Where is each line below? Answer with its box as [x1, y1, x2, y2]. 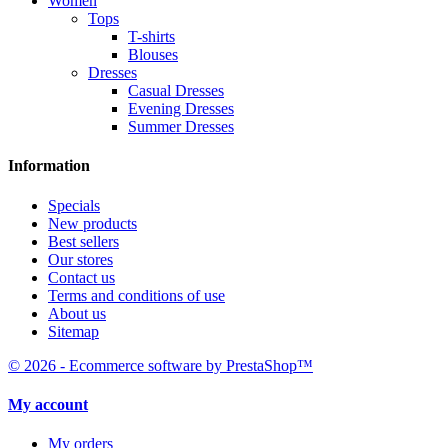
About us [48, 304, 106, 322]
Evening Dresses [128, 100, 234, 118]
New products [48, 214, 137, 232]
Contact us [48, 268, 115, 286]
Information [8, 157, 90, 175]
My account [8, 395, 88, 413]
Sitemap [48, 322, 99, 340]
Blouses [128, 46, 178, 64]
